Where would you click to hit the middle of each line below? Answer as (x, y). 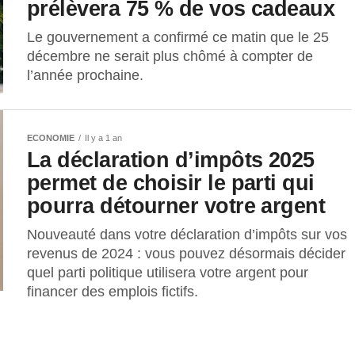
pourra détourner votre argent (176, 206)
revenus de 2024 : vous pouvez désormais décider (186, 254)
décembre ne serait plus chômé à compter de (170, 57)
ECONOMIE (51, 138)
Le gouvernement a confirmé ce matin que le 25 (178, 38)
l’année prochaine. (85, 76)
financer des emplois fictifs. (113, 292)
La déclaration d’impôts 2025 (171, 160)
